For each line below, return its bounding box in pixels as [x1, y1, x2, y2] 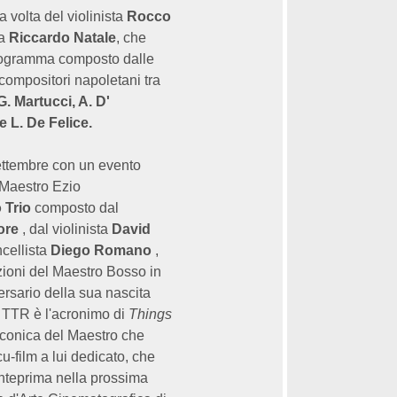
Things [128, 307, 172, 322]
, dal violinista [19, 222, 112, 237]
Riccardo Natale [5, 30, 116, 45]
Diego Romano [51, 243, 152, 258]
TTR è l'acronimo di [2, 307, 128, 322]
